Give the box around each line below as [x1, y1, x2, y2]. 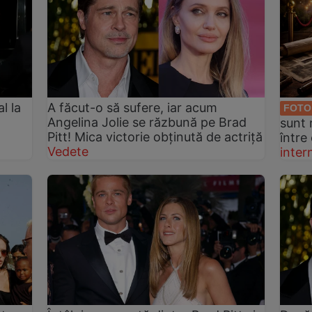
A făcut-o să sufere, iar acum [47, 100, 218, 115]
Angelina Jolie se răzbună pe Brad [47, 114, 247, 130]
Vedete [47, 143, 89, 159]
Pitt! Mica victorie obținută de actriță [47, 129, 263, 144]
